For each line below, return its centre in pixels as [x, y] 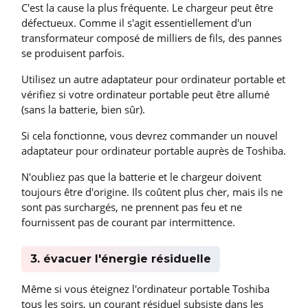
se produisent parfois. [73, 53]
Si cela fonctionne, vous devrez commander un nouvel [150, 136]
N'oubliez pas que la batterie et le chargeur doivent [141, 177]
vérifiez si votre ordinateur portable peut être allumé [145, 95]
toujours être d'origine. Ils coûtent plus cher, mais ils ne [152, 192]
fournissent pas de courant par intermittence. [128, 222]
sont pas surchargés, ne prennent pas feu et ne [132, 207]
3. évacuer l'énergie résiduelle [120, 259]
